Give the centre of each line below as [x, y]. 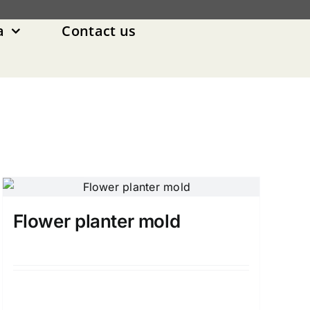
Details [136, 291]
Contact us [99, 30]
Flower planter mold [97, 221]
